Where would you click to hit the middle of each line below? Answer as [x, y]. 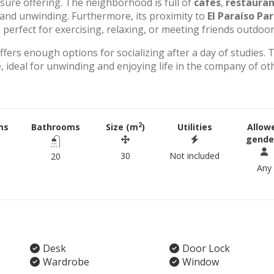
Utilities [194, 127]
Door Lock [206, 248]
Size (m [122, 127]
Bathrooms [55, 127]
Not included [195, 156]
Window [200, 262]
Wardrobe [66, 262]
